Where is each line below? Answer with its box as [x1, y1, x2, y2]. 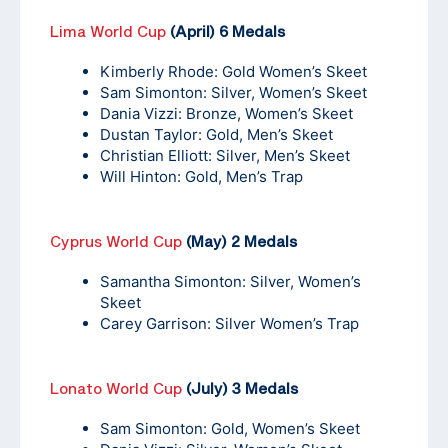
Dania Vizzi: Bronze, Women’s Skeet [100, 104, 353, 124]
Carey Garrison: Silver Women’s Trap [100, 314, 359, 334]
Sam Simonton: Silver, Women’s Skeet [100, 83, 367, 103]
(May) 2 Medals [182, 232, 297, 251]
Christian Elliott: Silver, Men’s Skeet [100, 146, 350, 166]
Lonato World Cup [50, 379, 182, 398]
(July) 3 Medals [182, 379, 298, 398]
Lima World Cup [50, 22, 166, 41]
